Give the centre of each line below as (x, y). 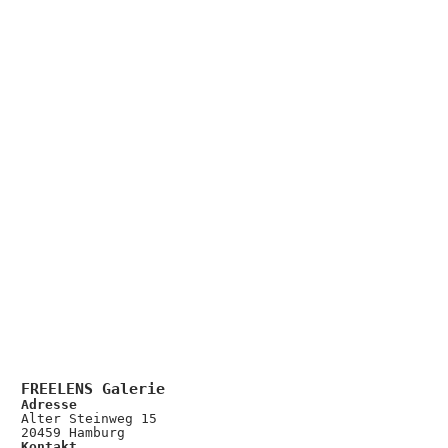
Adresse (49, 405)
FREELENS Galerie (93, 389)
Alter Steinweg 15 (89, 419)
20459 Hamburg (73, 433)
